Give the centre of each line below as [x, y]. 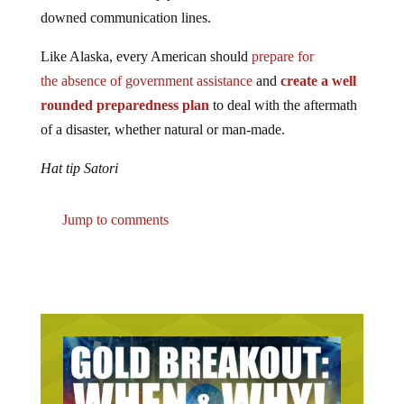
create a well [318, 66]
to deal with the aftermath [283, 91]
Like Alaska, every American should [146, 42]
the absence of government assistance [146, 66]
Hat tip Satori [79, 154]
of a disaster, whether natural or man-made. [162, 115]
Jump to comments [113, 205]
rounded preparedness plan [124, 91]
